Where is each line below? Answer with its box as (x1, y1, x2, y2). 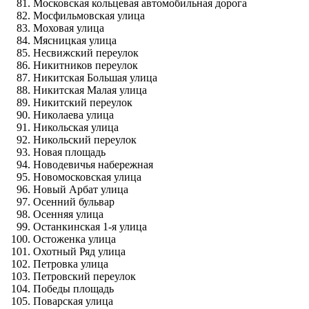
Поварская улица (33, 295, 113, 307)
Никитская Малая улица (33, 83, 147, 96)
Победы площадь (33, 282, 114, 295)
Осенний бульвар (33, 195, 114, 208)
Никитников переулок (33, 59, 138, 71)
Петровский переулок (33, 270, 136, 282)
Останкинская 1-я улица (33, 220, 147, 232)
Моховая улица (33, 21, 104, 34)
